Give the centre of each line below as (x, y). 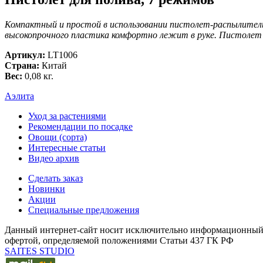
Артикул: (25, 55)
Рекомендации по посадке (80, 127)
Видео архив (54, 159)
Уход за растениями (67, 116)
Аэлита (19, 96)
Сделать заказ (55, 178)
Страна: (22, 66)
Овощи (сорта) (58, 137)
